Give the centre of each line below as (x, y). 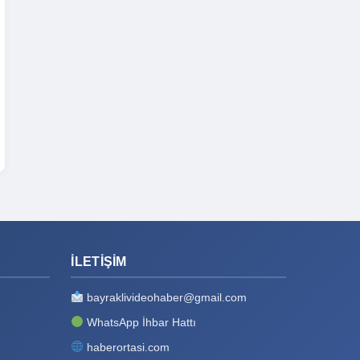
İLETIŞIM (99, 261)
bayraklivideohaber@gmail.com (167, 297)
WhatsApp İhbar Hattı (142, 322)
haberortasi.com (129, 347)
